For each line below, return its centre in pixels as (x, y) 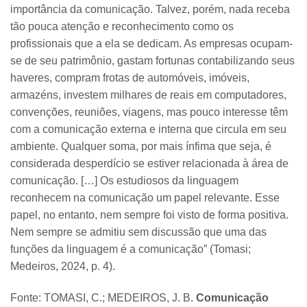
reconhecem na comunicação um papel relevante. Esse (145, 198)
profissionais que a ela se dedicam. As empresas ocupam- (151, 44)
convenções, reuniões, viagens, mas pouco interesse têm (149, 112)
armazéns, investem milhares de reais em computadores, (148, 95)
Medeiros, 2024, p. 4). (63, 266)
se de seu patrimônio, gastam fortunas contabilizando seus (152, 61)
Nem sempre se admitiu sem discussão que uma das (138, 232)
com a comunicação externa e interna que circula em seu (148, 129)
